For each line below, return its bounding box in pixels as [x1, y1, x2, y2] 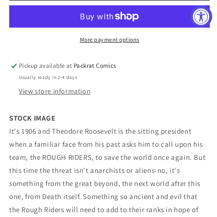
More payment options [79, 36, 139, 43]
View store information [19, 87, 91, 95]
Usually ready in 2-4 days [19, 74, 77, 80]
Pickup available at [19, 62, 74, 70]
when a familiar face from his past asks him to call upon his [9, 139, 203, 149]
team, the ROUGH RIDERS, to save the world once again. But [9, 153, 206, 162]
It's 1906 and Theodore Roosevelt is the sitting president [9, 126, 192, 136]
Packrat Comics [74, 62, 116, 70]
